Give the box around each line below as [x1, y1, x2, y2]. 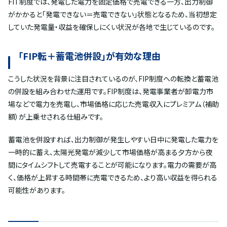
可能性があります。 [8, 185, 65, 196]
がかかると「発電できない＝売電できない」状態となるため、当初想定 [8, 9, 217, 20]
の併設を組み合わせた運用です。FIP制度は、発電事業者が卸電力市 [8, 86, 213, 97]
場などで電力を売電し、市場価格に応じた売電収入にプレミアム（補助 [8, 99, 219, 109]
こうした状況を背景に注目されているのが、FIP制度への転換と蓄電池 [8, 73, 218, 84]
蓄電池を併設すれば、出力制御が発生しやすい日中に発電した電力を [8, 134, 218, 145]
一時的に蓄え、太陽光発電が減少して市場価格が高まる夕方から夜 [8, 147, 212, 158]
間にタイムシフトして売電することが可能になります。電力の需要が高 [8, 160, 216, 170]
